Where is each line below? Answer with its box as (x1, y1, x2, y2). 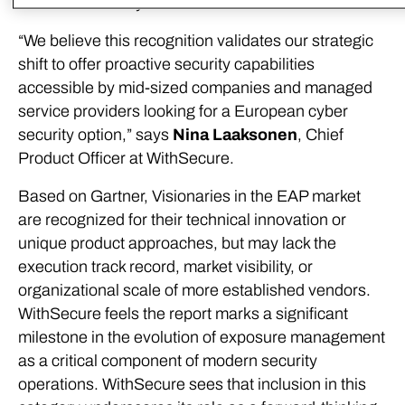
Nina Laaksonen (173, 126, 297, 144)
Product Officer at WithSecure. (18, 149, 234, 167)
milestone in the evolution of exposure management (18, 328, 385, 346)
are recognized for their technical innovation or (18, 211, 346, 229)
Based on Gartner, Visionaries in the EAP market (18, 187, 361, 205)
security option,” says (18, 126, 173, 144)
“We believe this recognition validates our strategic (18, 32, 373, 50)
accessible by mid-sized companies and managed (18, 79, 372, 97)
